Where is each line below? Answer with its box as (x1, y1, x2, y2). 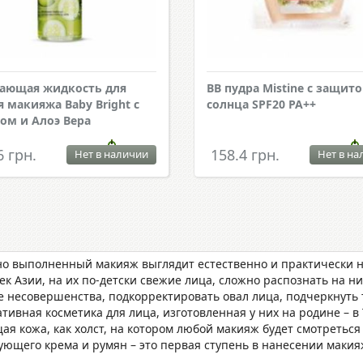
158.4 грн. (210, 145, 280, 164)
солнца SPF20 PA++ (206, 96, 316, 112)
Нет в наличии (74, 147, 148, 161)
